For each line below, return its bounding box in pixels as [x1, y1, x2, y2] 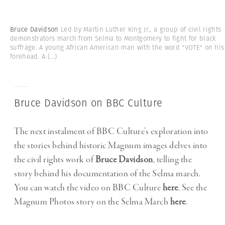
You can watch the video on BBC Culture [14, 182, 163, 194]
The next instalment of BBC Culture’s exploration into [14, 126, 208, 138]
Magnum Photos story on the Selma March [14, 196, 170, 208]
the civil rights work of [14, 154, 95, 166]
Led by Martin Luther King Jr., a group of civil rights [60, 25, 221, 35]
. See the [178, 182, 207, 194]
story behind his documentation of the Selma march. [14, 168, 200, 180]
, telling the [153, 154, 192, 166]
